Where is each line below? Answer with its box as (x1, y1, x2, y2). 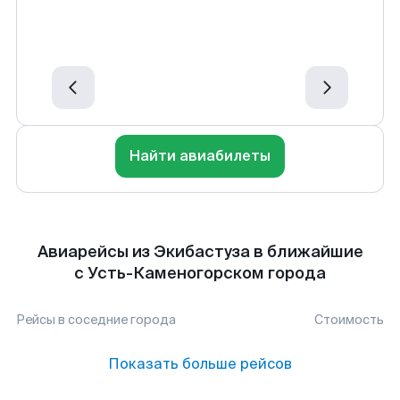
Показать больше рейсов (108, 354, 292, 373)
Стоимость (314, 312, 384, 328)
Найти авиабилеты (129, 146, 271, 165)
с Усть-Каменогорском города (74, 262, 326, 284)
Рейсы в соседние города (16, 312, 176, 328)
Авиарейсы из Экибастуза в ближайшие (37, 241, 363, 262)
